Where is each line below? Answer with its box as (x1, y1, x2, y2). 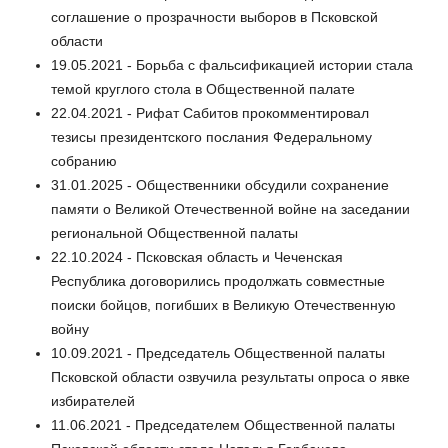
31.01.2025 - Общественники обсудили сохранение (51, 177, 389, 194)
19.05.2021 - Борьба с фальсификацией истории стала (51, 57, 413, 74)
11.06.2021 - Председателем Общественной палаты (51, 417, 395, 434)
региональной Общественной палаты (51, 225, 298, 242)
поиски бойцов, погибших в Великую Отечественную (51, 297, 396, 314)
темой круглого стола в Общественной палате (51, 81, 355, 98)
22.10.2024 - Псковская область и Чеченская (51, 249, 343, 266)
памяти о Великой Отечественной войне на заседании (51, 201, 410, 218)
